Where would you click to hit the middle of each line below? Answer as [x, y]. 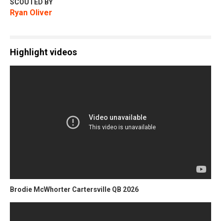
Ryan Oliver [31, 13]
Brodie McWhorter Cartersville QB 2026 [74, 189]
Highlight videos [43, 52]
